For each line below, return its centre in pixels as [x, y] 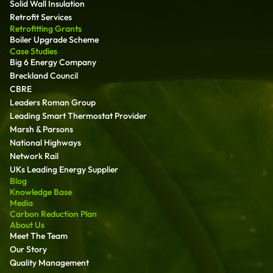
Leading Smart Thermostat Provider [78, 115]
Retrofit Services [41, 17]
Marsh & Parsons [41, 129]
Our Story [28, 249]
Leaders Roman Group [53, 102]
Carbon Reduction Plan [53, 214]
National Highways [45, 142]
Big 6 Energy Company [53, 62]
